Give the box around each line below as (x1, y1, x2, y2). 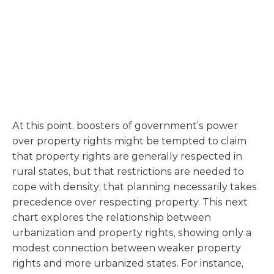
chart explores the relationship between (12, 212, 211, 223)
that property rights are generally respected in (12, 150, 242, 162)
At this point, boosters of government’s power (12, 120, 238, 131)
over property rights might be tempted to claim (12, 135, 246, 147)
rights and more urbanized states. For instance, (12, 257, 243, 269)
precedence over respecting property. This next (12, 196, 248, 208)
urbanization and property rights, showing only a (12, 227, 251, 239)
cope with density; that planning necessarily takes (12, 181, 257, 193)
